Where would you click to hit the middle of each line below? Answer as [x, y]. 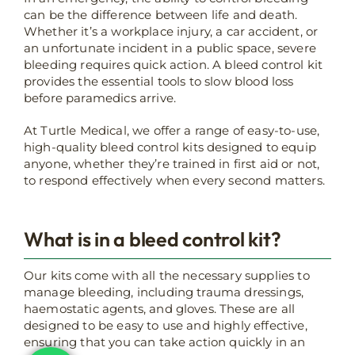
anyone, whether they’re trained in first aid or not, [172, 163]
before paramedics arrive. [100, 97]
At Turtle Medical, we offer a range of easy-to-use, [172, 130]
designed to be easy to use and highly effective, [166, 326]
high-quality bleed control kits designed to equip [170, 147]
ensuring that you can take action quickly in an [165, 342]
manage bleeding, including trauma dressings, [164, 292]
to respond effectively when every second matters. [174, 180]
